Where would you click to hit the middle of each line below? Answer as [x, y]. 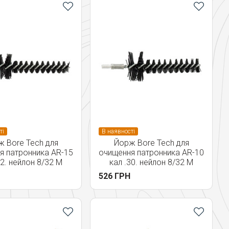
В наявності [118, 131]
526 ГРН [114, 176]
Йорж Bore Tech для [151, 143]
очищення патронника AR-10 [151, 153]
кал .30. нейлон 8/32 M [151, 162]
